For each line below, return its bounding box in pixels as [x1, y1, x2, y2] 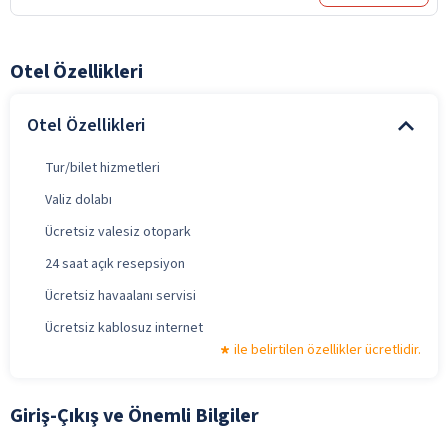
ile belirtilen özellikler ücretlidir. [234, 339, 421, 360]
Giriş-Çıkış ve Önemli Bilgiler [10, 401, 259, 430]
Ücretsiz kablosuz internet [45, 317, 203, 338]
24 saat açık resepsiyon [45, 253, 185, 274]
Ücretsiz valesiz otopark [45, 221, 191, 242]
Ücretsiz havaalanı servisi [45, 285, 196, 306]
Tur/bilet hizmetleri [45, 157, 160, 178]
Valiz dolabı [45, 189, 112, 210]
